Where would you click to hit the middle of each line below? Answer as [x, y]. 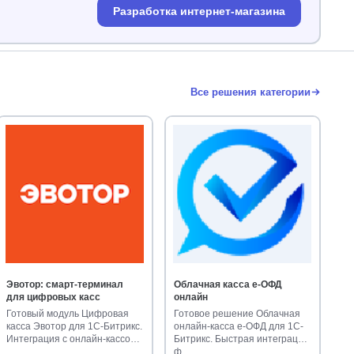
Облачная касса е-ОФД [228, 284]
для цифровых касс [53, 297]
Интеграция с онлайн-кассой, [72, 339]
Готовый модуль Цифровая [67, 313]
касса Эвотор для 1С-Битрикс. [74, 326]
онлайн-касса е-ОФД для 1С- [239, 326]
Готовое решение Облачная [237, 313]
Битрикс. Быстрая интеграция [242, 339]
